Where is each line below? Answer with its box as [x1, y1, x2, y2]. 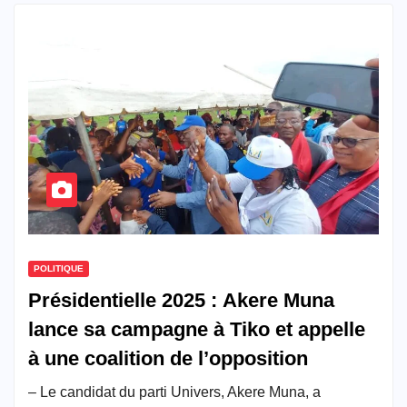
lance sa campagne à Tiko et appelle [28, 317, 365, 341]
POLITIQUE [34, 263, 84, 273]
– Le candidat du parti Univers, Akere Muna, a [28, 383, 321, 400]
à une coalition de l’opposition [28, 346, 308, 370]
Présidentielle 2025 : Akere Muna [28, 288, 334, 312]
